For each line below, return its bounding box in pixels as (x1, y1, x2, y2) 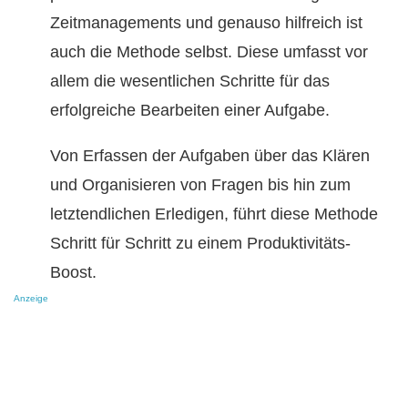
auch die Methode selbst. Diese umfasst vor (50, 43, 368, 62)
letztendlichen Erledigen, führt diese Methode (50, 205, 378, 224)
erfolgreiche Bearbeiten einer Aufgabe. (50, 101, 330, 120)
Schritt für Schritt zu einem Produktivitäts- (50, 234, 351, 253)
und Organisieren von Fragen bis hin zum (50, 176, 351, 195)
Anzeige (14, 293, 48, 304)
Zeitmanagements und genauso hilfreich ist (50, 14, 362, 33)
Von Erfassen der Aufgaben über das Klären (50, 147, 370, 166)
